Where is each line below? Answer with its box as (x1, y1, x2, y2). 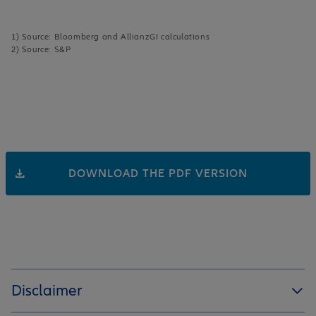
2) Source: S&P (11, 44, 71, 55)
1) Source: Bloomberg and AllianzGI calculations (11, 32, 210, 42)
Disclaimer (11, 281, 83, 300)
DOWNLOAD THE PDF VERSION (68, 166, 248, 181)
